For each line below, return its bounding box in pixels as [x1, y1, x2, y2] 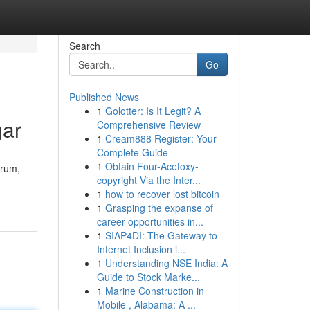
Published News [69, 90, 139, 104]
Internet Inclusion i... [96, 242, 185, 256]
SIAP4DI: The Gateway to [104, 228, 217, 242]
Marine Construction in [104, 284, 204, 298]
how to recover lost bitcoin [104, 187, 219, 201]
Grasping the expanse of [104, 201, 213, 215]
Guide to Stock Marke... [96, 270, 200, 284]
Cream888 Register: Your [104, 131, 217, 145]
